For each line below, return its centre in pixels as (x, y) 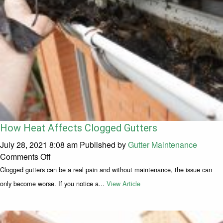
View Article (123, 184)
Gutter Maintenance (163, 145)
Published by (104, 145)
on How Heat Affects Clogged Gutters (116, 156)
